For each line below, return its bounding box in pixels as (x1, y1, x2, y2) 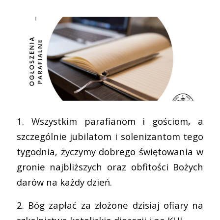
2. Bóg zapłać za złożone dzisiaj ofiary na (16, 198, 204, 211)
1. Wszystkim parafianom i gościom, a (16, 114, 204, 127)
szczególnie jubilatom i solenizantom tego (16, 130, 204, 142)
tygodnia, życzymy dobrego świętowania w (16, 145, 204, 158)
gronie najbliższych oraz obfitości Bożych (16, 160, 204, 173)
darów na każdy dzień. (16, 175, 112, 188)
